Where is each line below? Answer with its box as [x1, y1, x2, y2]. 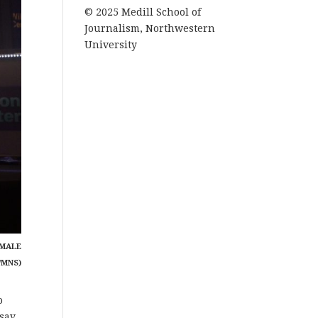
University [84, 39, 138, 50]
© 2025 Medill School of [84, 6, 202, 18]
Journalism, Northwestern [84, 23, 216, 34]
